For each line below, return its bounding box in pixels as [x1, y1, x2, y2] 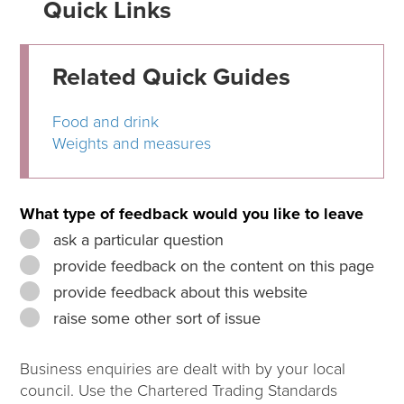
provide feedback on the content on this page [49, 256, 375, 277]
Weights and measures [52, 133, 212, 154]
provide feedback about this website [49, 282, 308, 303]
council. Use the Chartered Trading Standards [20, 381, 338, 401]
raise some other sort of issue [49, 308, 262, 329]
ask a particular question [49, 230, 225, 251]
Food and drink [52, 112, 160, 133]
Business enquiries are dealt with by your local [20, 359, 346, 380]
